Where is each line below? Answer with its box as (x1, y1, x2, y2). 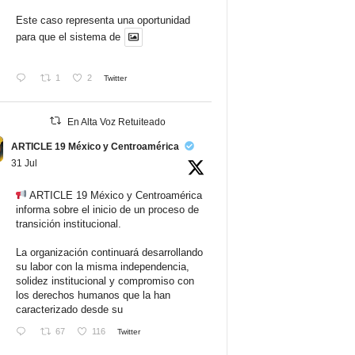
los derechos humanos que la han (15, 288, 170, 301)
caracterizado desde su (15, 303, 123, 315)
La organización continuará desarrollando (15, 246, 203, 258)
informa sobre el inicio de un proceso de (15, 203, 199, 216)
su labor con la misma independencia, (15, 260, 189, 273)
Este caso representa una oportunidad (15, 14, 190, 27)
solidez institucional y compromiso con (15, 274, 194, 287)
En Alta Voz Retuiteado (67, 116, 166, 128)
